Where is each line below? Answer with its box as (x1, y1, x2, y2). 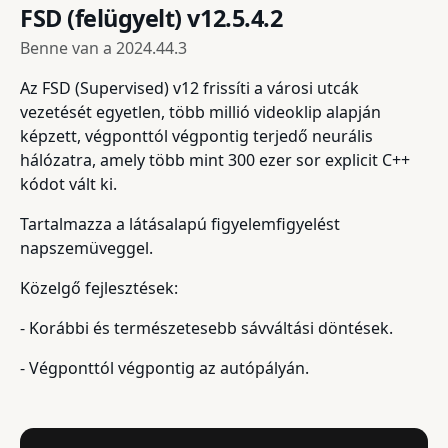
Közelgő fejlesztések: (20, 277, 178, 300)
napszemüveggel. (20, 237, 153, 260)
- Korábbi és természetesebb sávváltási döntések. (20, 317, 393, 340)
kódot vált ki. (20, 173, 117, 196)
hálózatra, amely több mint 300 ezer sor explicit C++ (20, 149, 410, 172)
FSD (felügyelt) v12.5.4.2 (20, 2, 283, 35)
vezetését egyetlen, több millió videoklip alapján (20, 101, 381, 124)
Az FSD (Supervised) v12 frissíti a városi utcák (20, 77, 359, 100)
